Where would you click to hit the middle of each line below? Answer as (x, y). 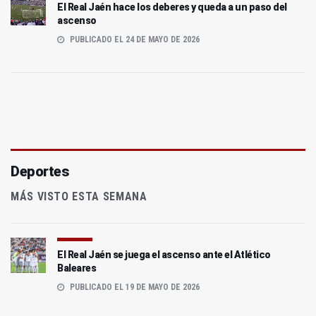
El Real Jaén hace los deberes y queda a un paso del (172, 7)
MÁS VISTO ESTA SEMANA (79, 197)
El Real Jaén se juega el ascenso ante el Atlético (164, 255)
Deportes (39, 172)
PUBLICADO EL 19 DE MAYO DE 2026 (134, 287)
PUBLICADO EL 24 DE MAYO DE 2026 (134, 40)
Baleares (77, 268)
